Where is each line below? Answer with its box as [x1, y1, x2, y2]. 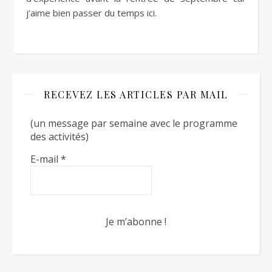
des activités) [30, 129, 89, 143]
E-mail [30, 152, 61, 166]
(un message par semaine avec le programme [30, 116, 237, 130]
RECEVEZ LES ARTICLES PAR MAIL [44, 87, 228, 101]
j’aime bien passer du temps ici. [26, 6, 157, 19]
